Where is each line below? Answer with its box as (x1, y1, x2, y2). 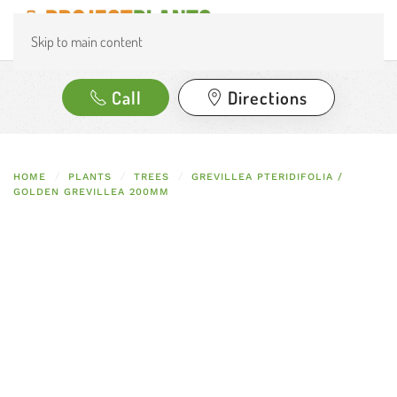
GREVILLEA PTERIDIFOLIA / (191, 171, 343, 183)
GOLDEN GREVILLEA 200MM (13, 186, 169, 198)
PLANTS (68, 171, 112, 183)
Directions (228, 86, 307, 109)
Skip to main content (31, 33, 143, 51)
